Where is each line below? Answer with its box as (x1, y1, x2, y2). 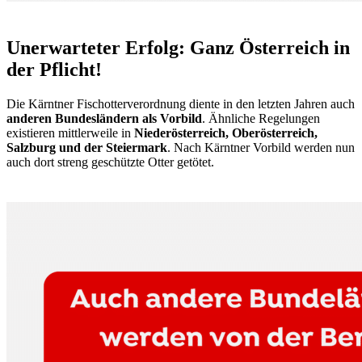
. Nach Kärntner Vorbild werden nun (167, 140, 355, 154)
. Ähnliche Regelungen (202, 111, 320, 125)
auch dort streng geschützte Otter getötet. (6, 154, 214, 169)
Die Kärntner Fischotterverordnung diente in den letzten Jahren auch (6, 96, 355, 111)
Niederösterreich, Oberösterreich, (134, 125, 318, 140)
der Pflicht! (6, 58, 102, 80)
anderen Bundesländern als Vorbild (6, 111, 202, 125)
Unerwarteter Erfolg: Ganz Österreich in (6, 36, 350, 58)
